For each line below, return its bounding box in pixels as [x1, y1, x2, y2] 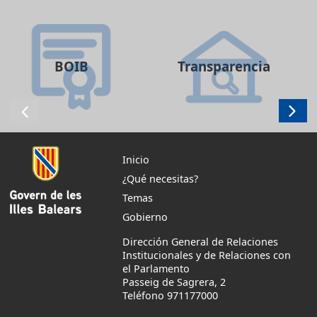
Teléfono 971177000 [122, 288, 218, 302]
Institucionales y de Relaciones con [122, 248, 291, 262]
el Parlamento [122, 261, 190, 275]
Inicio [122, 152, 149, 166]
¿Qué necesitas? [122, 172, 198, 186]
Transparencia [178, 57, 271, 75]
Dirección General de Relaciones [122, 234, 278, 248]
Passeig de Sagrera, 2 [122, 275, 226, 289]
